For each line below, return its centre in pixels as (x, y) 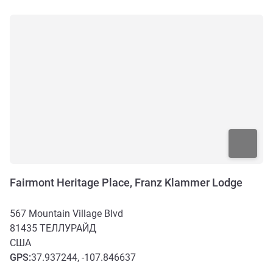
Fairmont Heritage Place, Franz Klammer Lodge (126, 182)
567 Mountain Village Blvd (66, 213)
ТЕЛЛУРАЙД (68, 228)
